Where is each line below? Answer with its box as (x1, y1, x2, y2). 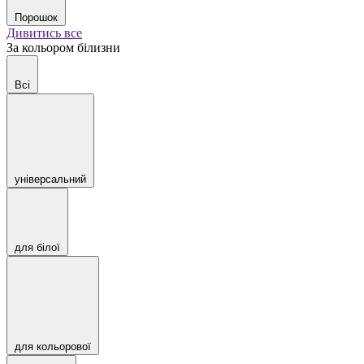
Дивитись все (6, 26, 82, 40)
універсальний (15, 173, 86, 185)
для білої (15, 241, 60, 253)
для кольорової (15, 340, 91, 353)
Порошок (15, 11, 58, 24)
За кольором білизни (6, 41, 120, 54)
